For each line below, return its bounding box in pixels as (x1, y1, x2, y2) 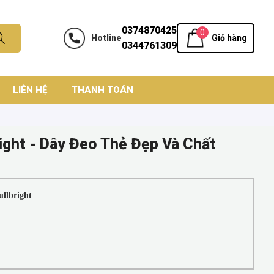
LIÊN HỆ (12, 84, 47, 95)
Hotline (91, 32, 122, 43)
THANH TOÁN (71, 84, 133, 95)
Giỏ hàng (212, 33, 247, 43)
